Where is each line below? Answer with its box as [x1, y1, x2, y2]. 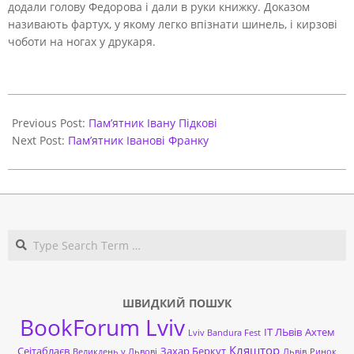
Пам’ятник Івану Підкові [88, 115, 217, 130]
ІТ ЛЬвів [263, 324, 302, 339]
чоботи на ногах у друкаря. [8, 33, 156, 49]
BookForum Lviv [19, 311, 185, 342]
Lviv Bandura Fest [187, 326, 261, 338]
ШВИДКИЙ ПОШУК [122, 295, 232, 311]
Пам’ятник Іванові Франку [68, 132, 209, 148]
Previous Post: [12, 115, 88, 130]
